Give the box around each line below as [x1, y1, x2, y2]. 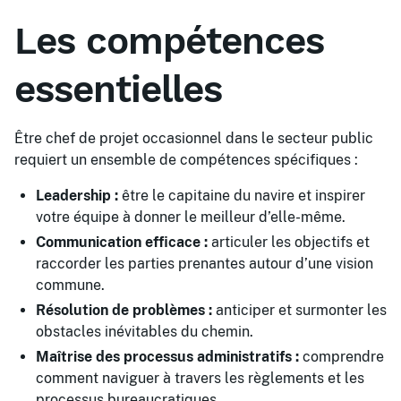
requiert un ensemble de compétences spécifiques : [14, 151, 358, 168]
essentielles [14, 67, 222, 111]
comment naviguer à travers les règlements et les [36, 370, 364, 387]
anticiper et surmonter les [212, 302, 387, 319]
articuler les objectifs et [208, 234, 370, 251]
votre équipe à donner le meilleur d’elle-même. [36, 209, 346, 226]
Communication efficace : [36, 234, 208, 251]
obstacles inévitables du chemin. [36, 323, 253, 340]
